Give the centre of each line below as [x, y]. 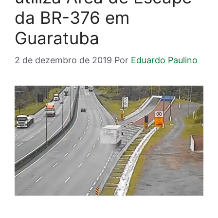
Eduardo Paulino [164, 60]
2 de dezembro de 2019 [63, 60]
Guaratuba [57, 38]
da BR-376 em [72, 17]
